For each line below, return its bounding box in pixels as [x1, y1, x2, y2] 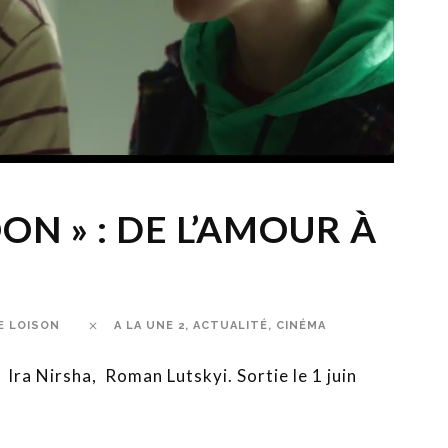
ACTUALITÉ [193, 318, 268, 332]
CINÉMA [276, 318, 326, 332]
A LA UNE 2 [114, 318, 185, 332]
